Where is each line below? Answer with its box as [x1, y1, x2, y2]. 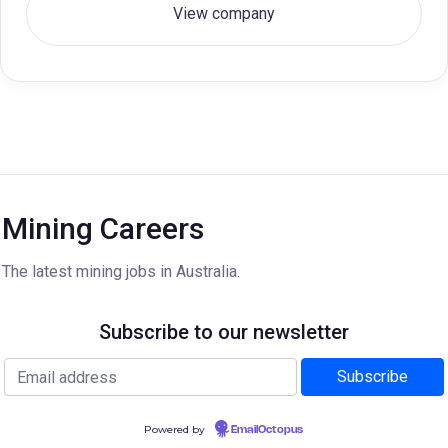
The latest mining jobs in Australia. [2, 262, 240, 281]
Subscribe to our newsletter [99, 320, 349, 344]
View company [173, 4, 275, 23]
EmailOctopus [231, 425, 303, 435]
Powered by [144, 423, 208, 436]
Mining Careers [2, 211, 204, 246]
